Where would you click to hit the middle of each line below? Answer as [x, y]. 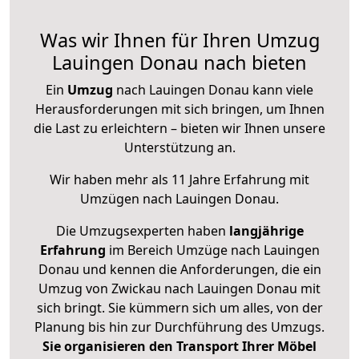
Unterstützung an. [179, 148]
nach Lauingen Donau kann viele [213, 90]
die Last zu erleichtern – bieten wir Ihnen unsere [179, 129]
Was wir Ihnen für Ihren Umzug [179, 40]
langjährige [266, 231]
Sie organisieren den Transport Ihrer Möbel [179, 347]
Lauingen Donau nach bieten [179, 63]
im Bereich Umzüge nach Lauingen [212, 250]
